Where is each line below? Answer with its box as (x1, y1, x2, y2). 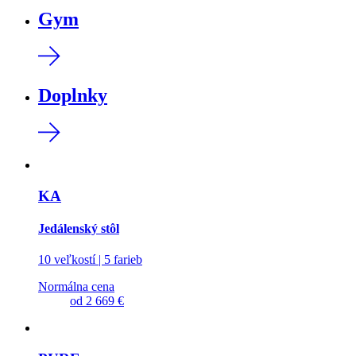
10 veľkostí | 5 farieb (38, 253, 142, 267)
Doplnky (38, 85, 107, 106)
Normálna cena (38, 280, 114, 294)
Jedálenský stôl (38, 222, 119, 236)
